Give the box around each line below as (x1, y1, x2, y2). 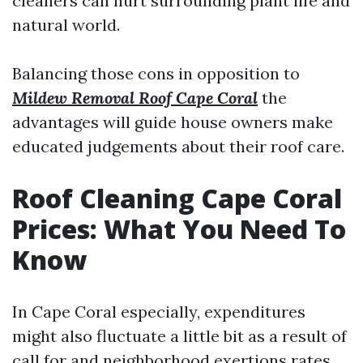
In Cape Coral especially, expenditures (12, 301, 305, 322)
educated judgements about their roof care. (12, 136, 344, 156)
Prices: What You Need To (12, 211, 346, 246)
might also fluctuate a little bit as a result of (12, 326, 347, 346)
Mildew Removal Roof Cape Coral (12, 88, 258, 108)
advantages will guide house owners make (12, 112, 333, 132)
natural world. (12, 15, 120, 35)
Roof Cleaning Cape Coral (12, 181, 342, 216)
